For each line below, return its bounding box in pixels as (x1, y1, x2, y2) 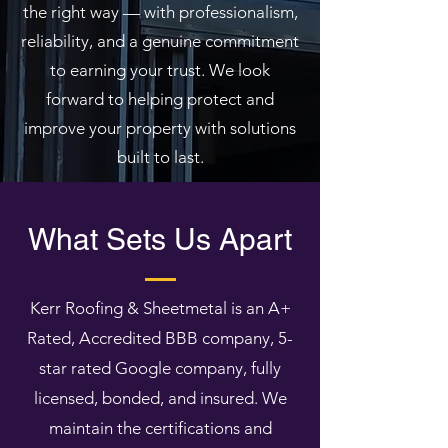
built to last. (116, 147, 204, 167)
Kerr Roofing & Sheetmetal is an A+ (29, 298, 291, 318)
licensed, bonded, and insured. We (33, 388, 287, 408)
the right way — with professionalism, (22, 2, 298, 22)
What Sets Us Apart (28, 222, 292, 257)
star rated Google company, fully (39, 358, 281, 378)
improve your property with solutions (24, 118, 296, 138)
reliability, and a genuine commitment (21, 31, 299, 51)
